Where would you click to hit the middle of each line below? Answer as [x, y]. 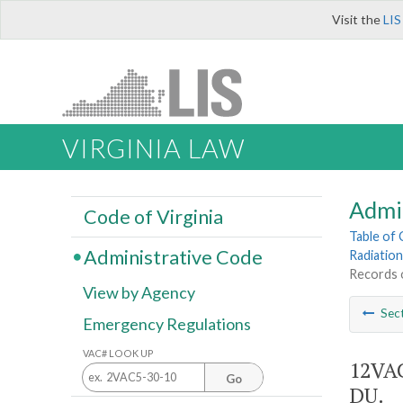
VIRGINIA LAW [153, 149]
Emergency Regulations [167, 324]
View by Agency [139, 293]
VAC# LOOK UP [118, 353]
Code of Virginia [153, 216]
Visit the [358, 19]
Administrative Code [173, 257]
